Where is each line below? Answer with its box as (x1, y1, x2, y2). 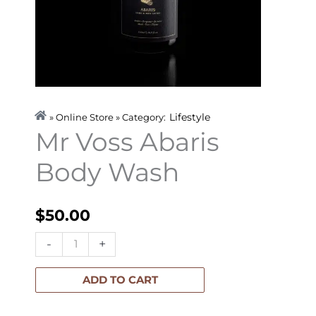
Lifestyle (169, 111, 210, 124)
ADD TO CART (82, 273, 158, 286)
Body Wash (35, 157, 179, 188)
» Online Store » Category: (49, 112, 166, 123)
